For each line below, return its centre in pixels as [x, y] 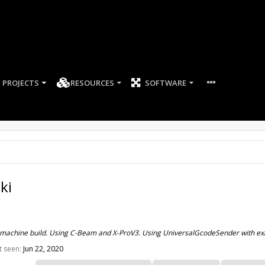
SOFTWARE [166, 83]
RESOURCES [92, 83]
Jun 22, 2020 [43, 249]
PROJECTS [20, 83]
